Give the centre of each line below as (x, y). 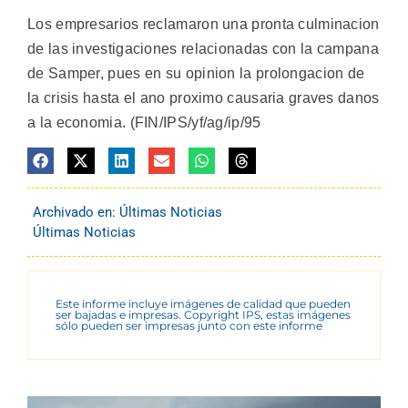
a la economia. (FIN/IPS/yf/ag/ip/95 (144, 122)
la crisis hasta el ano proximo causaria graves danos (204, 97)
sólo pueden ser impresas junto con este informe (189, 326)
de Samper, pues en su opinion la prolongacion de (196, 73)
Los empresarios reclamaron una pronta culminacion (204, 24)
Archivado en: (76, 213)
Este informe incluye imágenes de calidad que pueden (203, 304)
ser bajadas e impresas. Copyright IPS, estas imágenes (203, 315)
